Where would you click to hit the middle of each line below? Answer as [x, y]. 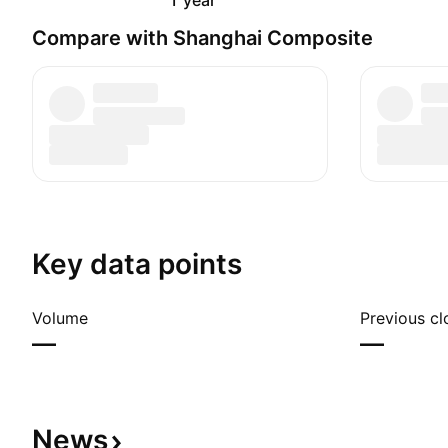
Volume [60, 318]
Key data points [137, 264]
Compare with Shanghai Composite [202, 38]
